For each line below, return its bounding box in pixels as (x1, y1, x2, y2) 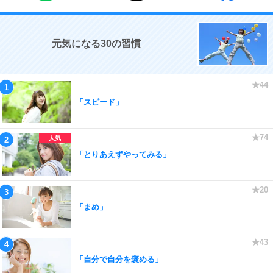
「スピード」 (76, 97, 123, 107)
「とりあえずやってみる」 (76, 149, 171, 159)
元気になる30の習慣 (52, 38, 141, 49)
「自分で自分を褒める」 (76, 254, 163, 264)
